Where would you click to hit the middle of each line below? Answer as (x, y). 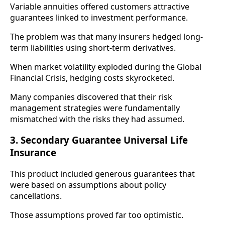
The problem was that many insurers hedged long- (106, 36)
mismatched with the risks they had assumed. (97, 119)
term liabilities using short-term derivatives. (93, 47)
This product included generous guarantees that (102, 174)
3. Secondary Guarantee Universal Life (99, 140)
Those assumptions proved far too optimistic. (97, 215)
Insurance (33, 153)
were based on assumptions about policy (88, 185)
